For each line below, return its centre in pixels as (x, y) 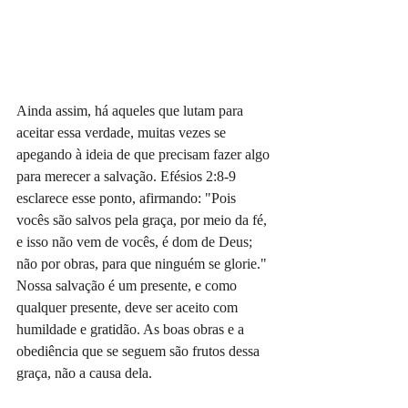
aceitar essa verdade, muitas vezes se (123, 132)
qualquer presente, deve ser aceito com (129, 307)
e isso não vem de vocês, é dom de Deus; (136, 241)
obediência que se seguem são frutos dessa (140, 351)
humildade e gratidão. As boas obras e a (132, 329)
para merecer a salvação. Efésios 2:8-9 (128, 176)
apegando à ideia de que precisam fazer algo (145, 154)
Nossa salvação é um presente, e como (128, 285)
